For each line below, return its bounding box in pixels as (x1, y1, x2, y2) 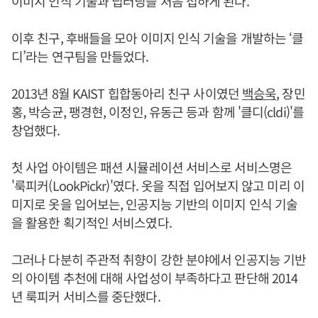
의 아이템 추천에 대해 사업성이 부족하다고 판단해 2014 (11, 268, 298, 287)
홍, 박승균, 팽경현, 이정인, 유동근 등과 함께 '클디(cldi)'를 (11, 102, 304, 121)
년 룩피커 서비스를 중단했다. (11, 286, 160, 305)
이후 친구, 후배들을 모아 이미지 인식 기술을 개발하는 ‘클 (11, 28, 304, 47)
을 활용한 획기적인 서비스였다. (11, 212, 172, 231)
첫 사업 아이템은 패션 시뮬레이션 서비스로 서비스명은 (11, 157, 292, 176)
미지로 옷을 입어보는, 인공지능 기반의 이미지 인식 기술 (11, 194, 298, 213)
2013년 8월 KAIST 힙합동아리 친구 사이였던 (11, 83, 242, 102)
